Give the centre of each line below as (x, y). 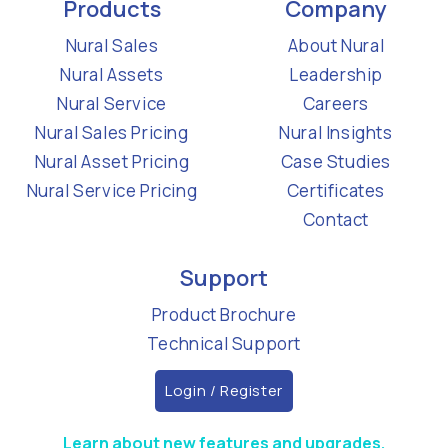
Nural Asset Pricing (112, 162)
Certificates (336, 191)
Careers (336, 104)
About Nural (336, 46)
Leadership (336, 75)
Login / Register (224, 391)
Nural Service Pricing (112, 191)
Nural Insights (336, 133)
